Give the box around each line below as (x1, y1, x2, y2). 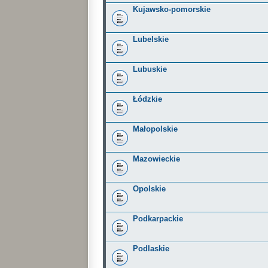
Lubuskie (133, 65, 167, 74)
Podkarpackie (133, 214, 183, 223)
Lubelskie (133, 35, 169, 44)
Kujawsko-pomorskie (133, 5, 211, 14)
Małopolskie (133, 124, 178, 133)
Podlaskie (133, 244, 169, 253)
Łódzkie (133, 95, 162, 103)
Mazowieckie (133, 154, 180, 163)
